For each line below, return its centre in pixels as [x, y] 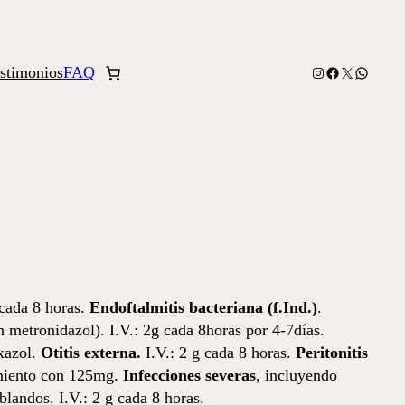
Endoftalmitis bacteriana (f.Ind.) [203, 307]
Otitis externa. [91, 353]
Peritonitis [332, 353]
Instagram [338, 71]
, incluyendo [297, 375]
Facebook [352, 71]
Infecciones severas [189, 375]
